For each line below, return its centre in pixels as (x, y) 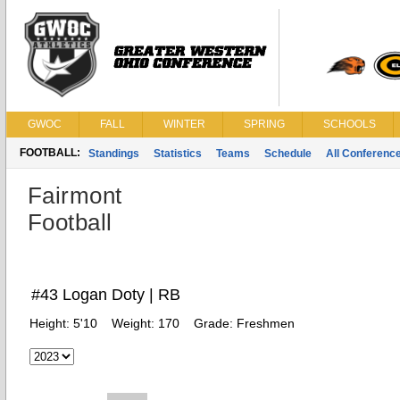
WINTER (184, 124)
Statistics (178, 154)
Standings (114, 154)
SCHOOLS (350, 124)
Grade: (215, 323)
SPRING (264, 124)
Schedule (288, 154)
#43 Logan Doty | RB (106, 295)
